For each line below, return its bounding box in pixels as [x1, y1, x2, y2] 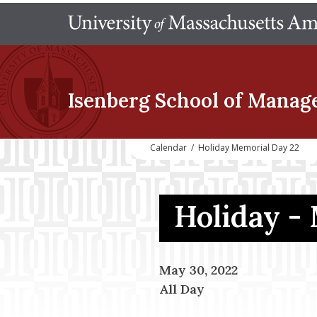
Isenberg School [68, 88, 219, 113]
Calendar [150, 142, 187, 154]
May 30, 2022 [158, 261, 238, 278]
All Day [158, 280, 204, 297]
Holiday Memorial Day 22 [198, 142, 299, 154]
